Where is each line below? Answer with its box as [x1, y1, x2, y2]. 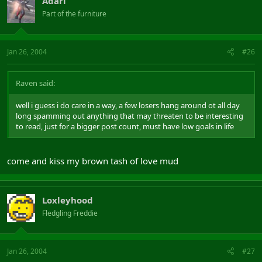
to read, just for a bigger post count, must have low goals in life [16, 121, 234, 132]
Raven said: [16, 78, 55, 88]
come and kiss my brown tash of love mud [7, 154, 178, 167]
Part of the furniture [42, 8, 106, 19]
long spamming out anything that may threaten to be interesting [16, 111, 243, 121]
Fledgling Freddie [42, 208, 98, 218]
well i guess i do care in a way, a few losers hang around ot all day [16, 100, 240, 111]
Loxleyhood [42, 194, 93, 206]
